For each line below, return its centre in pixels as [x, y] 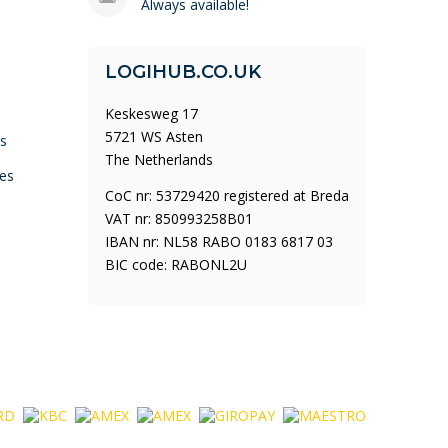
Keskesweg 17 [151, 113]
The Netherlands [159, 159]
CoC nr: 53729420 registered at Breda [227, 195]
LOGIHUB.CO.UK [183, 72]
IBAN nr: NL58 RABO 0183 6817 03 [219, 241]
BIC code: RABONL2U [176, 264]
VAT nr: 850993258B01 [179, 218]
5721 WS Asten [154, 136]
